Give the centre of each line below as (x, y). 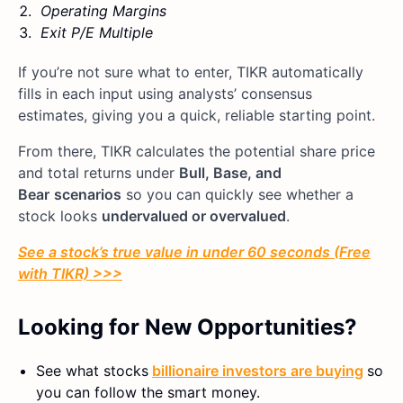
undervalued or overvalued (194, 216)
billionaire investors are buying (258, 371)
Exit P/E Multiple (97, 33)
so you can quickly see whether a (237, 195)
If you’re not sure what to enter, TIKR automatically (191, 72)
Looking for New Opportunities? (188, 327)
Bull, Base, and (230, 173)
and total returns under (99, 173)
